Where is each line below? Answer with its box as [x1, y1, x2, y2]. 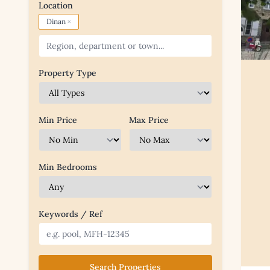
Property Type [39, 67, 96, 79]
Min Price [39, 115, 77, 126]
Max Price [129, 115, 169, 126]
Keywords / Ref [39, 209, 102, 220]
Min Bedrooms [39, 162, 97, 173]
